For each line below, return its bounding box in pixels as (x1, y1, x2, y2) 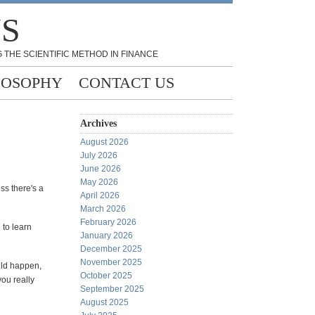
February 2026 (80, 217, 136, 227)
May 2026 (80, 177, 118, 187)
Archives (80, 118, 117, 129)
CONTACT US (79, 74, 174, 91)
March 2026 (80, 204, 126, 214)
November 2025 (80, 257, 142, 267)
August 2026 (80, 137, 129, 147)
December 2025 (80, 244, 142, 254)
